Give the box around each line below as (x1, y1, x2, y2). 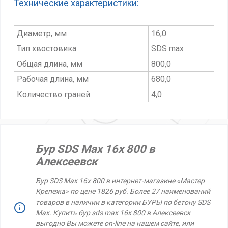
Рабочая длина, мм (17, 74, 89, 84)
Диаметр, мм (17, 28, 67, 38)
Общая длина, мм (17, 59, 82, 69)
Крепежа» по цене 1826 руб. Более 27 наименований (36, 187, 210, 195)
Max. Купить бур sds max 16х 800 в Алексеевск (36, 209, 191, 217)
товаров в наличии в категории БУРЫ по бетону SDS (36, 198, 210, 206)
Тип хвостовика (17, 44, 76, 53)
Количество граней (17, 90, 90, 99)
